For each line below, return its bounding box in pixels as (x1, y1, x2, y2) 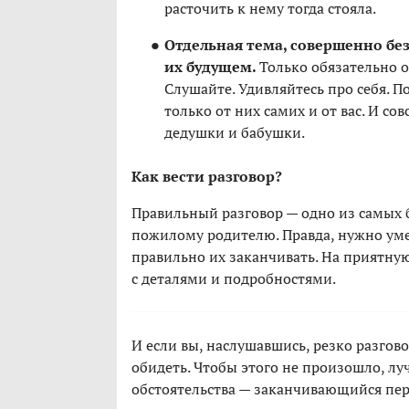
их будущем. (164, 57, 259, 78)
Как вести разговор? (131, 166, 282, 187)
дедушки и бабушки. (164, 122, 305, 143)
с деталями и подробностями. (131, 268, 336, 289)
